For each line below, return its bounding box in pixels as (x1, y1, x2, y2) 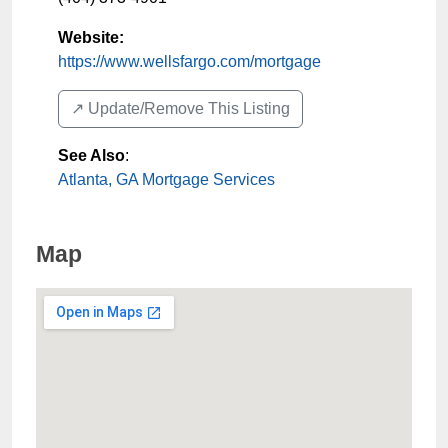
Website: (58, 29, 124, 46)
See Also (58, 147, 125, 164)
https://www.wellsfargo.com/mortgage (58, 53, 321, 70)
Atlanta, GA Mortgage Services (58, 171, 275, 188)
